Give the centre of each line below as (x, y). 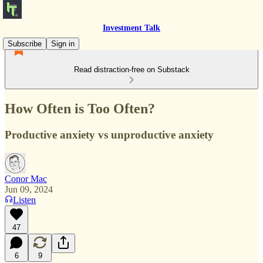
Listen (24, 200)
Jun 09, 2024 (29, 189)
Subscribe (25, 44)
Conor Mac (26, 178)
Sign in (63, 44)
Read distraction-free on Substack (131, 70)
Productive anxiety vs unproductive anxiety (109, 134)
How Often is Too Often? (80, 108)
